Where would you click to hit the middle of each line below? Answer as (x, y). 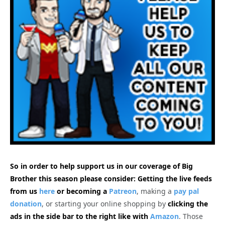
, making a (155, 191)
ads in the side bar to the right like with (79, 216)
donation (26, 204)
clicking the (188, 204)
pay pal (186, 191)
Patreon (123, 191)
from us (24, 191)
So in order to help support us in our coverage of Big (101, 166)
